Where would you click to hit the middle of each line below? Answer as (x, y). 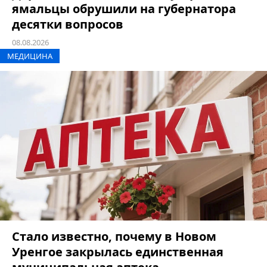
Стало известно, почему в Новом (114, 237)
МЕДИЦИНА (30, 56)
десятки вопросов (68, 24)
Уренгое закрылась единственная (118, 252)
